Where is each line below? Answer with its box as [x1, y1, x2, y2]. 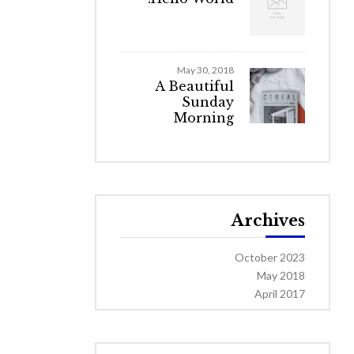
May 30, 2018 [177, 64, 234, 76]
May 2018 [257, 269, 305, 282]
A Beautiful [155, 78, 234, 94]
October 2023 [235, 250, 305, 264]
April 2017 [254, 287, 305, 300]
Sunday [182, 94, 234, 110]
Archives [232, 211, 305, 230]
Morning [174, 110, 234, 126]
